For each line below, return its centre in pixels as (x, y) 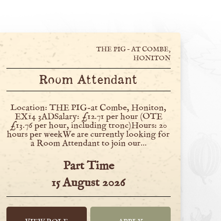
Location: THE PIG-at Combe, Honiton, (89, 108)
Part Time (88, 166)
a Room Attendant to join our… (88, 143)
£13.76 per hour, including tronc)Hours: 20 (88, 126)
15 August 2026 (89, 183)
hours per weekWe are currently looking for (89, 134)
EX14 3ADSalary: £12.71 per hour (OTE (88, 117)
